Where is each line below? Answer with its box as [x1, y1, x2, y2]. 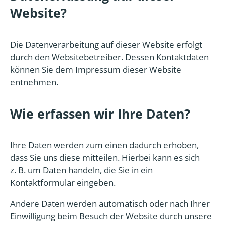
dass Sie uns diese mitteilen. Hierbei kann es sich [10, 152, 200, 163]
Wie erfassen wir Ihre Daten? [10, 104, 190, 122]
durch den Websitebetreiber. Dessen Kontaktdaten [10, 51, 209, 63]
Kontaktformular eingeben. [10, 177, 116, 188]
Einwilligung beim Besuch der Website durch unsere [10, 210, 212, 222]
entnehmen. [10, 76, 58, 88]
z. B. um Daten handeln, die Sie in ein [10, 164, 153, 176]
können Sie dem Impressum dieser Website [10, 63, 181, 75]
